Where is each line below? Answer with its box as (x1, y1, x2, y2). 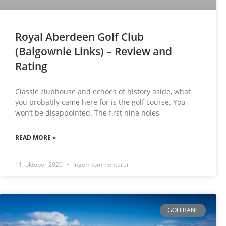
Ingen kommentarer (72, 160, 129, 169)
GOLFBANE (167, 206, 199, 215)
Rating (15, 59, 47, 74)
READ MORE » (15, 133, 56, 142)
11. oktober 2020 (15, 160, 64, 169)
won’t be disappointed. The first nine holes (15, 108, 159, 118)
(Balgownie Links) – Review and (15, 44, 172, 59)
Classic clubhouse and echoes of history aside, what (15, 87, 191, 97)
